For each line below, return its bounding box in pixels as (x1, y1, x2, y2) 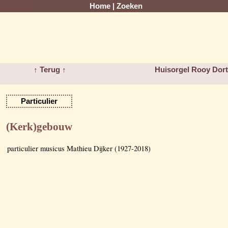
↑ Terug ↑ (34, 66, 67, 74)
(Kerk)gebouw (6, 121, 72, 133)
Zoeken (117, 2, 142, 10)
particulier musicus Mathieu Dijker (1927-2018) (7, 143, 151, 153)
